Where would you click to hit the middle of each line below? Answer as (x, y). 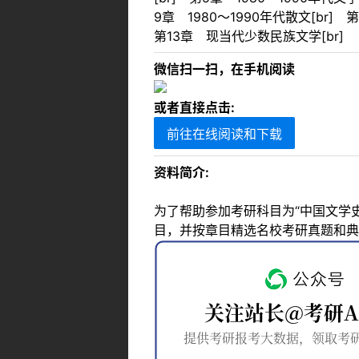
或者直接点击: (194, 107)
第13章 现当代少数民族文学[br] (249, 36)
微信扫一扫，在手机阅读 (224, 69)
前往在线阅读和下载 (224, 133)
